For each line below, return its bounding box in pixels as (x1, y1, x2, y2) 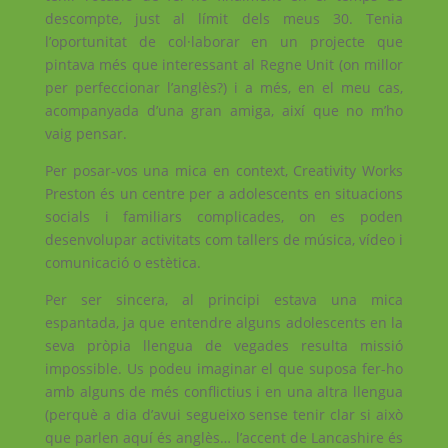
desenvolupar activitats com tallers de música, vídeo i (44, 230, 404, 249)
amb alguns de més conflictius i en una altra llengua (44, 382, 404, 401)
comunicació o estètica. (44, 253, 201, 272)
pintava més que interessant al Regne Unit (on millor (44, 55, 404, 74)
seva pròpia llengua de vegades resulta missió (44, 336, 404, 355)
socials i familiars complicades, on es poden (44, 207, 404, 226)
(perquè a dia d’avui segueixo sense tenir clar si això (44, 405, 404, 424)
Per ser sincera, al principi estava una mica (44, 290, 404, 309)
